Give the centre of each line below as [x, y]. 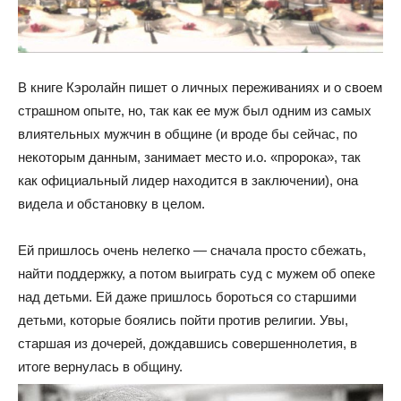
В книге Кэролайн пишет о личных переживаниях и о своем [200, 87]
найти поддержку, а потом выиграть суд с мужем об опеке [196, 273]
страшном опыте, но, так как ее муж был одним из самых [195, 111]
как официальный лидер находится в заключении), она [188, 180]
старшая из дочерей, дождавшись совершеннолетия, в [188, 343]
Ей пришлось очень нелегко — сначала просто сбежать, [192, 250]
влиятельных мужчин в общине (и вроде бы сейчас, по [188, 134]
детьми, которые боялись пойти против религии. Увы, [183, 320]
